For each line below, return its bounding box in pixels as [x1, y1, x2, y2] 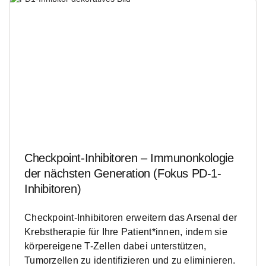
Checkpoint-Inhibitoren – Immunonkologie [24, 151, 234, 165]
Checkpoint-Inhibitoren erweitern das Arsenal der [24, 213, 237, 223]
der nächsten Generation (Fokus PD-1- [24, 167, 221, 180]
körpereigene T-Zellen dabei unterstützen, [24, 241, 207, 252]
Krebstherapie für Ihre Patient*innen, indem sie [24, 227, 227, 237]
